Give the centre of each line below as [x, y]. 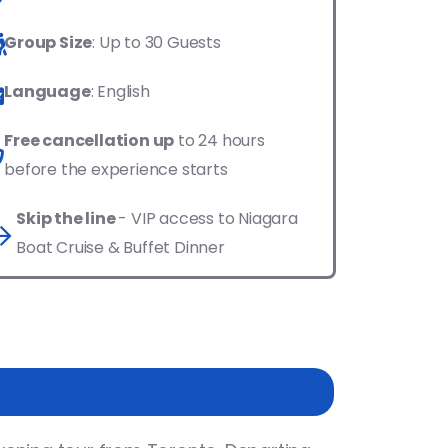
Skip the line [67, 218]
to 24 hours [219, 140]
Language [47, 91]
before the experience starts [116, 169]
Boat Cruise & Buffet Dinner [120, 247]
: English [120, 91]
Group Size [48, 42]
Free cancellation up [89, 140]
